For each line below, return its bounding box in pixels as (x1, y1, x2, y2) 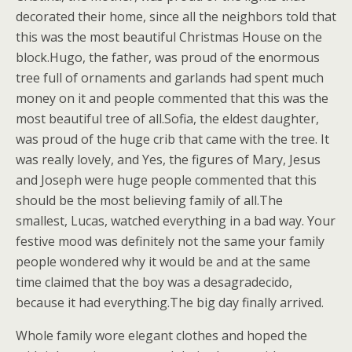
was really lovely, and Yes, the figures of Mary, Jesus (16, 151, 321, 168)
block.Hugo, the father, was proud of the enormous (16, 49, 320, 66)
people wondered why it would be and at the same (16, 253, 310, 270)
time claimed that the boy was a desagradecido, (16, 273, 292, 291)
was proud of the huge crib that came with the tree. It (16, 130, 329, 148)
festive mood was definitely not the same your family (16, 233, 324, 250)
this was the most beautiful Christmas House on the (16, 28, 322, 46)
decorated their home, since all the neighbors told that (16, 8, 336, 25)
